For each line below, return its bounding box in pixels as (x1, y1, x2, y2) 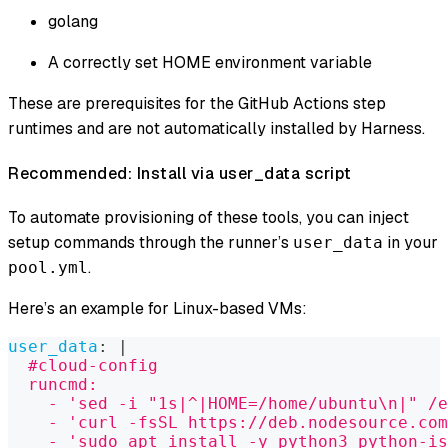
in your (383, 231, 438, 253)
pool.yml (8, 257, 88, 277)
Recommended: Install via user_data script (8, 162, 352, 184)
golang (48, 11, 98, 33)
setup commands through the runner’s (8, 231, 293, 253)
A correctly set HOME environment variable (48, 52, 372, 74)
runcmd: (8, 374, 98, 394)
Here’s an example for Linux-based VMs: (8, 297, 307, 319)
